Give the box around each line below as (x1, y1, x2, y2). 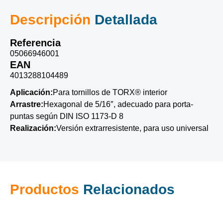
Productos (10, 182, 83, 198)
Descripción (10, 12, 95, 27)
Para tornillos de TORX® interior (53, 88, 167, 97)
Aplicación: (10, 88, 53, 97)
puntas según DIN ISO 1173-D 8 (10, 112, 123, 120)
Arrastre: (10, 100, 43, 109)
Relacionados (83, 182, 175, 198)
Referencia (10, 37, 61, 48)
